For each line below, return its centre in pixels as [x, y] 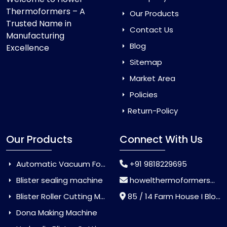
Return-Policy [153, 111]
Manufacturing [35, 36]
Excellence [28, 48]
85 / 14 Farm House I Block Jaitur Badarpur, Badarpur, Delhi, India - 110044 [172, 196]
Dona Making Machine [56, 213]
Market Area [152, 78]
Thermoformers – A [46, 12]
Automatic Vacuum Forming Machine [58, 164]
